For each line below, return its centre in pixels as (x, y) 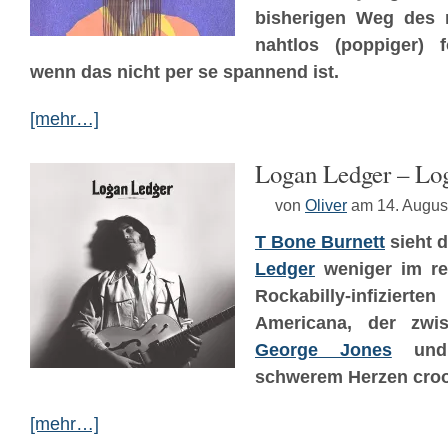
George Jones (323, 350)
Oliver (326, 205)
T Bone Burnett (320, 242)
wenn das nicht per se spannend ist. (184, 72)
